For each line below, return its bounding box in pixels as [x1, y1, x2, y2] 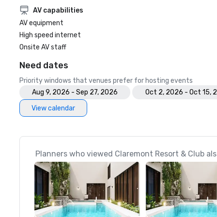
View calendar [31, 104, 75, 112]
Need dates [19, 60, 68, 71]
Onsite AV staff [19, 43, 66, 51]
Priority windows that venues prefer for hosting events [19, 77, 193, 85]
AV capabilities [33, 6, 83, 15]
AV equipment [19, 19, 63, 27]
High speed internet [19, 31, 81, 39]
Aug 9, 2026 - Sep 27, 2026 [32, 88, 118, 96]
